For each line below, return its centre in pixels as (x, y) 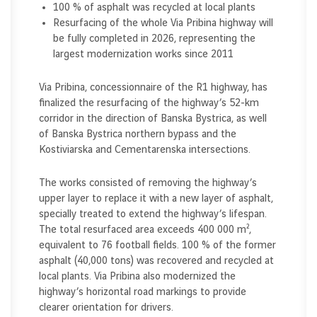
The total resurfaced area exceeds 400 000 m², (145, 230)
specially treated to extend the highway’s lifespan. (153, 214)
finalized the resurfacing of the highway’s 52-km (149, 103)
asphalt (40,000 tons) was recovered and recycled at (156, 261)
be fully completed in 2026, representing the (154, 39)
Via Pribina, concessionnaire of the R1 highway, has (153, 87)
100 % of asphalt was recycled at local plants (154, 7)
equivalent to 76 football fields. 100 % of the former (157, 245)
